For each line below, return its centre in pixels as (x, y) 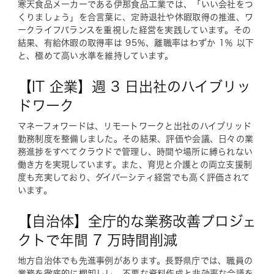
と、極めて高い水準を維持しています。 (95, 55)
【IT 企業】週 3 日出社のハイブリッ (134, 86)
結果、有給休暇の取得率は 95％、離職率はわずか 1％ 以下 (136, 43)
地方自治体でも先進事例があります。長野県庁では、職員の (135, 260)
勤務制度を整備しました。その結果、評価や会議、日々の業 (135, 139)
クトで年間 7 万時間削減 (97, 240)
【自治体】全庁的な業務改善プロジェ (137, 221)
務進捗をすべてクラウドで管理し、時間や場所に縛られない (135, 151)
